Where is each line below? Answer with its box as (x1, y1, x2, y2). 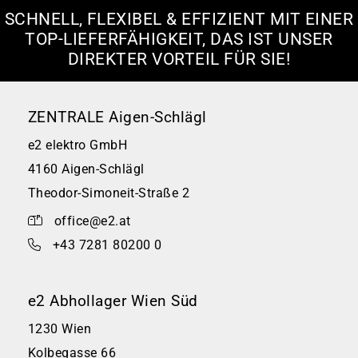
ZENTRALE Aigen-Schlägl (28, 107, 207, 126)
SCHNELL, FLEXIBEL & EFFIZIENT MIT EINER (4, 9, 354, 29)
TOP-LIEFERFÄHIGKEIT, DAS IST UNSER (25, 29, 333, 49)
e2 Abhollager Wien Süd (28, 291, 198, 310)
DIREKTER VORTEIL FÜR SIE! (68, 49, 290, 69)
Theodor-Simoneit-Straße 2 (28, 185, 189, 201)
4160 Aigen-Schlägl (28, 161, 145, 177)
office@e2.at (54, 213, 131, 229)
